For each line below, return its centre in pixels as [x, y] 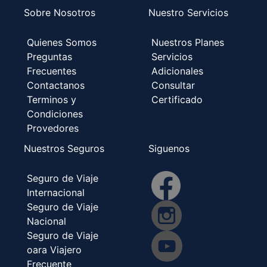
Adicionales [177, 71]
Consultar [173, 85]
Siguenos [169, 148]
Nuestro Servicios [188, 12]
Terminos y [52, 99]
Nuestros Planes [188, 42]
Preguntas [49, 56]
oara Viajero [54, 249]
